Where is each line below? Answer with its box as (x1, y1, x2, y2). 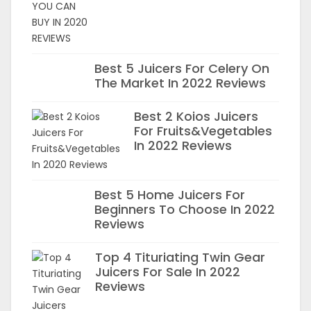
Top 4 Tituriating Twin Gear (95, 249, 265, 266)
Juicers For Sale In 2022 (95, 263, 240, 280)
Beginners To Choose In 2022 (94, 201, 275, 218)
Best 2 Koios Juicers (134, 108, 258, 125)
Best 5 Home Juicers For (94, 186, 245, 203)
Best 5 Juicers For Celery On (94, 60, 269, 77)
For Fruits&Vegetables (134, 122, 272, 140)
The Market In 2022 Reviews (94, 74, 266, 92)
